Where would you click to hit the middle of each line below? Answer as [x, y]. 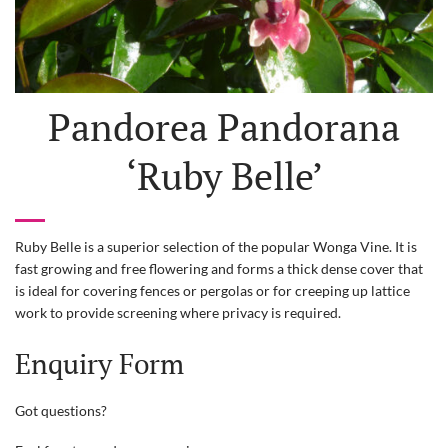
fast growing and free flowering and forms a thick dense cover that [219, 269]
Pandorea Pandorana [224, 127]
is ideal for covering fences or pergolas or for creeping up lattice [212, 291]
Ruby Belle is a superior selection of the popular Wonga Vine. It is [216, 247]
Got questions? [62, 411]
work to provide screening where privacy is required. [178, 313]
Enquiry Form [99, 364]
